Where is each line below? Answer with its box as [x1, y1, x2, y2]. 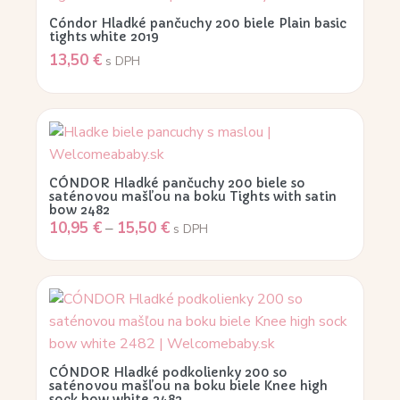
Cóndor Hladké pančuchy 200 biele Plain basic [49, 14, 346, 31]
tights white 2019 [49, 28, 159, 45]
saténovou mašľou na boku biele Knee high [49, 378, 328, 395]
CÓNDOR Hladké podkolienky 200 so [49, 364, 287, 381]
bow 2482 [49, 201, 110, 218]
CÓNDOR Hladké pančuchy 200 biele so [49, 174, 305, 191]
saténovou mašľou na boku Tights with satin [49, 187, 337, 204]
